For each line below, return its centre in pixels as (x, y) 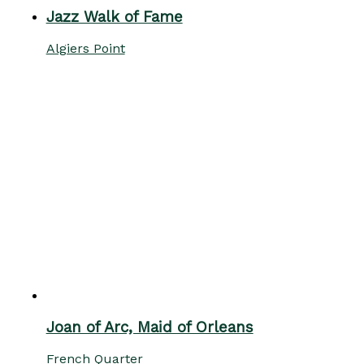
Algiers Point (85, 48)
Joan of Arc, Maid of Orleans (149, 328)
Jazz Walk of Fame (114, 17)
